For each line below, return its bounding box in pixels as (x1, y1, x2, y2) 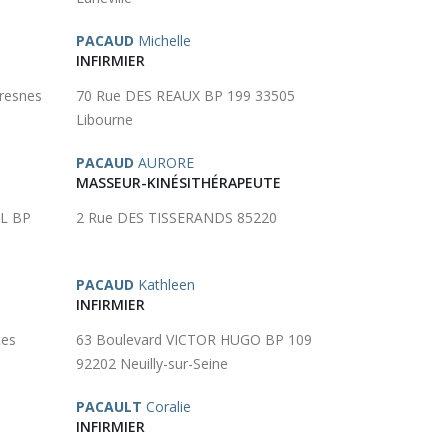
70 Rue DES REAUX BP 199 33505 (76, 86, 295, 105)
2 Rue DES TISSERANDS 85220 (76, 208, 277, 227)
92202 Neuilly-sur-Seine (76, 354, 228, 373)
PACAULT (76, 397, 142, 416)
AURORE (134, 153, 194, 172)
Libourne (76, 110, 133, 129)
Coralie (142, 397, 191, 416)
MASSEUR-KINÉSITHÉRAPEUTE (76, 173, 281, 192)
